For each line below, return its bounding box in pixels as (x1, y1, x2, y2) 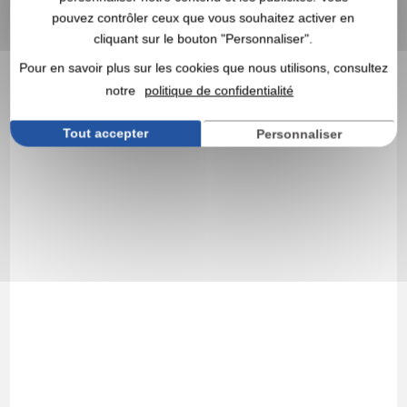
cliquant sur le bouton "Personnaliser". (94, 31, 313, 45)
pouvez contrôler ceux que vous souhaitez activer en (52, 10, 355, 25)
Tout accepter (63, 125, 149, 141)
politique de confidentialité (144, 83, 293, 97)
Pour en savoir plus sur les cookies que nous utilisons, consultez (19, 60, 388, 74)
